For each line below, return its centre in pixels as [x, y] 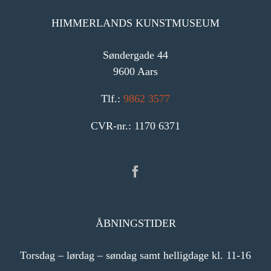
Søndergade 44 [135, 55]
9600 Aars [135, 72]
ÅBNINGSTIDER [135, 224]
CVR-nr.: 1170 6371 [135, 126]
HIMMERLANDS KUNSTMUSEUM [135, 23]
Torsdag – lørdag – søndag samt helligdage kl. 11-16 [135, 256]
